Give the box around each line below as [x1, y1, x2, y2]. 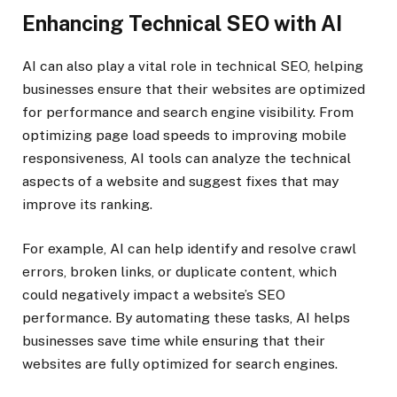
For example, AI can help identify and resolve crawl [22, 239, 356, 257]
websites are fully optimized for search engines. [22, 354, 338, 372]
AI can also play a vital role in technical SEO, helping [22, 57, 363, 74]
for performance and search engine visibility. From [22, 103, 354, 121]
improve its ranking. [22, 195, 152, 213]
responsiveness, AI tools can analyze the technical [22, 149, 351, 167]
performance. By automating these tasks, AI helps [22, 308, 350, 326]
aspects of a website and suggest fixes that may [22, 172, 339, 190]
